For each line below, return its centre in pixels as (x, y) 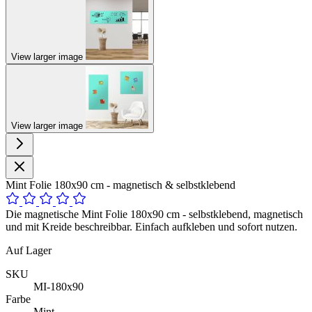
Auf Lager (29, 250)
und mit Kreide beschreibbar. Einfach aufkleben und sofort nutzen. (151, 226)
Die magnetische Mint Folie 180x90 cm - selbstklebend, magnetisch (154, 214)
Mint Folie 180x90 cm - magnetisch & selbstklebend (120, 185)
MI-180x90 (58, 286)
